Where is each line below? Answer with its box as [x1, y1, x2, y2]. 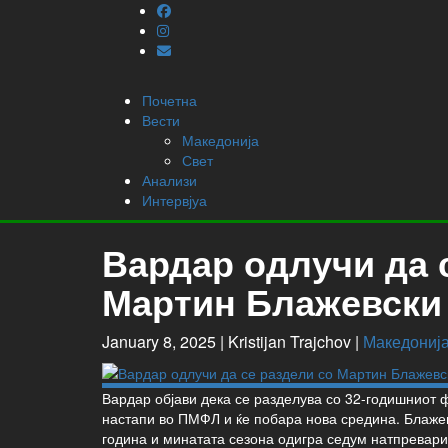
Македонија [182, 130, 259, 150]
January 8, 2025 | [102, 330, 228, 353]
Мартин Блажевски [102, 275, 442, 327]
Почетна [142, 90, 197, 110]
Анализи [142, 170, 197, 190]
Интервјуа [142, 190, 207, 210]
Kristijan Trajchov [228, 330, 351, 353]
